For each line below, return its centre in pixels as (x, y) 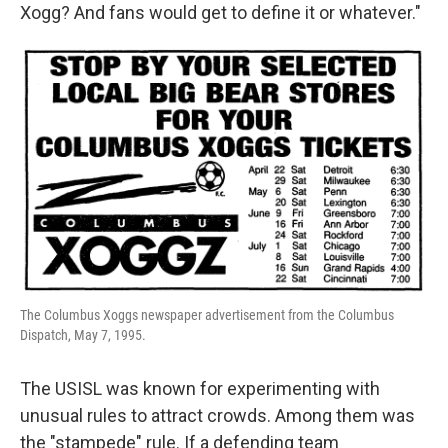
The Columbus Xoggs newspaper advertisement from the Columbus (207, 314)
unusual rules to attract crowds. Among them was (217, 415)
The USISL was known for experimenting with (200, 388)
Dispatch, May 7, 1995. (83, 334)
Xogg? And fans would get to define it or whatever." (220, 13)
